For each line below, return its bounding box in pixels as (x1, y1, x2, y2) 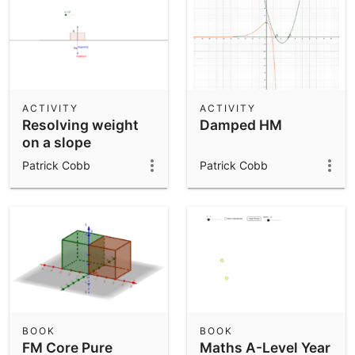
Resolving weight (22, 116, 139, 134)
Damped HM (200, 116, 282, 134)
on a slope (22, 134, 91, 151)
